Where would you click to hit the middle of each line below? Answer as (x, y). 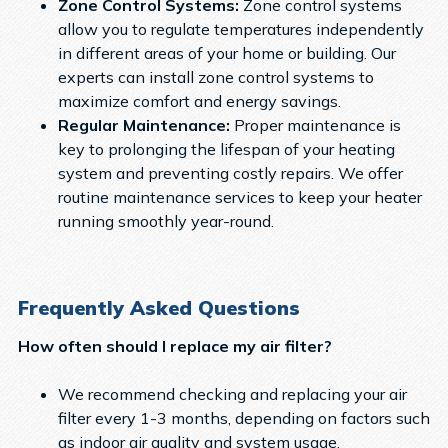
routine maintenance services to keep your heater (239, 196)
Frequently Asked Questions (158, 307)
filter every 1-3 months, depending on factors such (243, 417)
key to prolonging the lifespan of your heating (226, 148)
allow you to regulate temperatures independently (240, 28)
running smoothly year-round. (165, 220)
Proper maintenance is (317, 124)
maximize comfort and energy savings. (199, 100)
